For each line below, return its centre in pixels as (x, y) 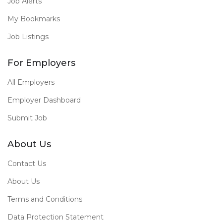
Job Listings (28, 37)
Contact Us (27, 164)
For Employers (41, 63)
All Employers (31, 83)
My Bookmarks (34, 19)
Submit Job (27, 118)
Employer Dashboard (44, 100)
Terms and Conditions (45, 199)
